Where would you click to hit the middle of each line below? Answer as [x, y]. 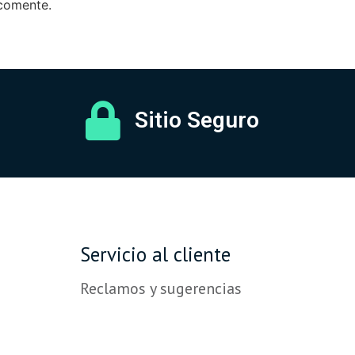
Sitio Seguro [197, 120]
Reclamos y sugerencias [160, 288]
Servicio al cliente [155, 254]
